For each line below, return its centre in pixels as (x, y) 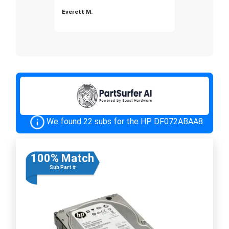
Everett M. (77, 12)
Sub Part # (62, 167)
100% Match (62, 158)
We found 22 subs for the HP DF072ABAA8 (125, 121)
